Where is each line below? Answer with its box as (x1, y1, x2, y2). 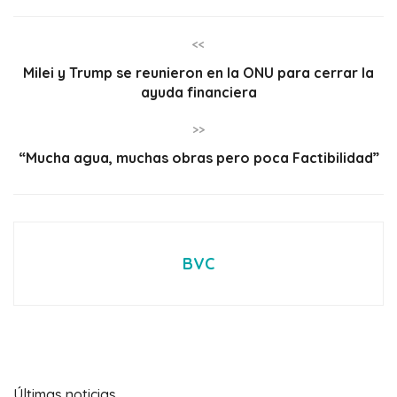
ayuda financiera (140, 83, 257, 102)
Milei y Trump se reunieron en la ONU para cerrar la (23, 64, 374, 82)
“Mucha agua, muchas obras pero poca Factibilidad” (18, 149, 379, 167)
